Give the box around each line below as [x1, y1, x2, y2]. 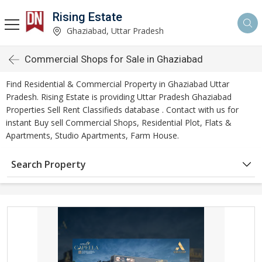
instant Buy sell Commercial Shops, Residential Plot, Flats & [6, 117, 232, 128]
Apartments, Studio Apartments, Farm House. [6, 130, 179, 141]
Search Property [11, 158, 86, 171]
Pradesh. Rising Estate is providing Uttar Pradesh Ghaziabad [6, 91, 232, 102]
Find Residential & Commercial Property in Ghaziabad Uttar [6, 78, 229, 89]
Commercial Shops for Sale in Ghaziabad [25, 53, 203, 65]
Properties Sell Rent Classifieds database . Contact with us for [6, 104, 239, 115]
